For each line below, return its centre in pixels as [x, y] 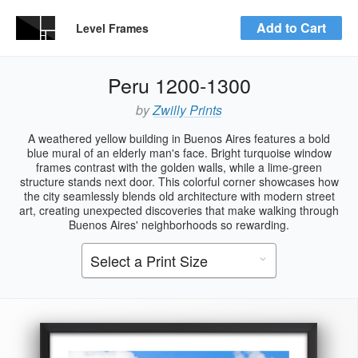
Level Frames [112, 28]
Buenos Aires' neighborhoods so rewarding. [179, 225]
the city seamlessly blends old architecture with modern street [179, 196]
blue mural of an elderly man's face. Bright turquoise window [179, 153]
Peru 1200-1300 [179, 85]
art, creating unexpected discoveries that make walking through [179, 210]
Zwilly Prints [187, 110]
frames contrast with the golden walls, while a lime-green [179, 167]
